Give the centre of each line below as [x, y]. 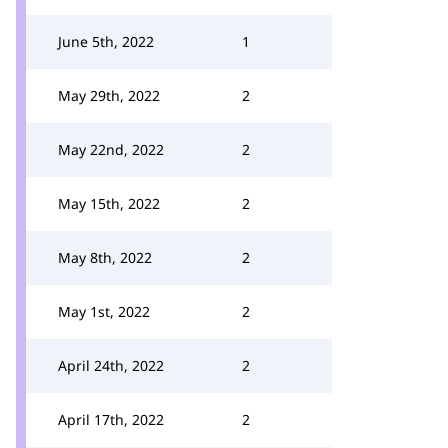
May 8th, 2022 [105, 257]
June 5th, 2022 [106, 41]
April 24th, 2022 [111, 365]
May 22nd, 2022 [111, 149]
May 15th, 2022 [109, 203]
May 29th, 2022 [109, 95]
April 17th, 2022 [111, 419]
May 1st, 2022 [104, 311]
